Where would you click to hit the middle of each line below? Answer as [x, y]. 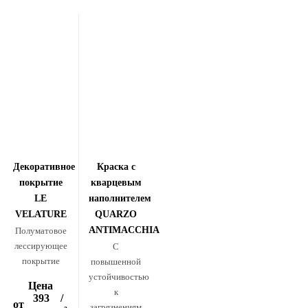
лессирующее [41, 246]
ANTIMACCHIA [124, 230]
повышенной [116, 262]
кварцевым [116, 183]
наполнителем [120, 198]
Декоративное [44, 167]
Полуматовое [41, 231]
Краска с [116, 167]
